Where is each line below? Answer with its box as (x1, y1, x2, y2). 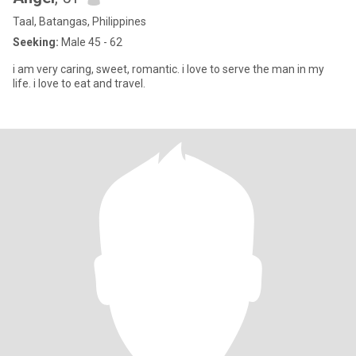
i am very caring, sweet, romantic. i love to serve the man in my (13, 63, 324, 75)
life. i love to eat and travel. (13, 77, 145, 90)
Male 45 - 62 (59, 36, 122, 48)
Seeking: (13, 36, 59, 48)
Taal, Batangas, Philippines (13, 15, 146, 28)
